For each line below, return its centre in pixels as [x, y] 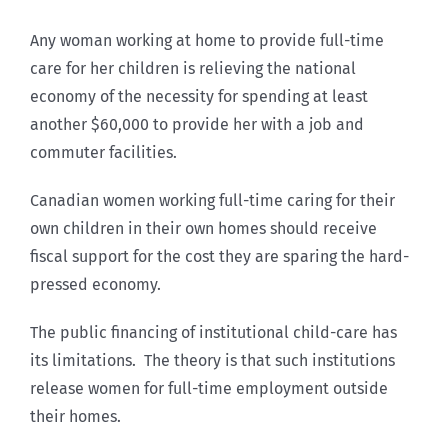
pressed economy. [95, 285]
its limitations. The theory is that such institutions [212, 361]
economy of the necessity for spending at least [199, 97]
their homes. [75, 417]
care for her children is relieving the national [193, 69]
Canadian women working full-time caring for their [212, 201]
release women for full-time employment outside [209, 389]
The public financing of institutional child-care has [213, 333]
